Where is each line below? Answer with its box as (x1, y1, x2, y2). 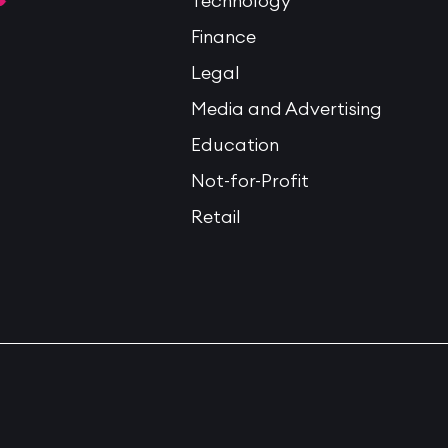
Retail (190, 207, 241, 226)
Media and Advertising (190, 99, 382, 118)
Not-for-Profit (190, 171, 309, 190)
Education (190, 135, 279, 154)
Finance (190, 27, 256, 46)
